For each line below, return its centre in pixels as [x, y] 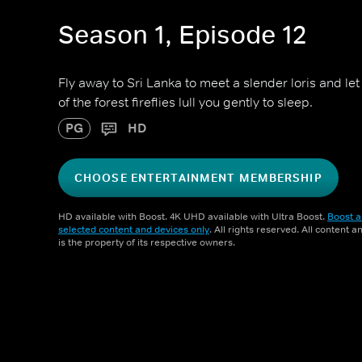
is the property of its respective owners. [147, 242]
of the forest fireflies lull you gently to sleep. [185, 102]
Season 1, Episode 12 [183, 35]
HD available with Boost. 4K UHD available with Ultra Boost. [193, 217]
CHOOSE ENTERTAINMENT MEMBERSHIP [198, 178]
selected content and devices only [134, 229]
